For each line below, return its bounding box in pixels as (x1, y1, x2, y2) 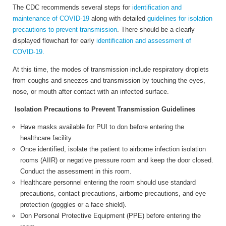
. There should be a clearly (117, 25, 195, 33)
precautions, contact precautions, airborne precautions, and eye (20, 189, 206, 197)
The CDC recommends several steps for (13, 3, 132, 11)
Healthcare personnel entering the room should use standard (20, 178, 196, 186)
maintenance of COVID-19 (13, 14, 89, 22)
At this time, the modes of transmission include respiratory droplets (13, 65, 209, 73)
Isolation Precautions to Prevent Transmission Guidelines (13, 105, 195, 113)
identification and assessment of (94, 36, 191, 44)
